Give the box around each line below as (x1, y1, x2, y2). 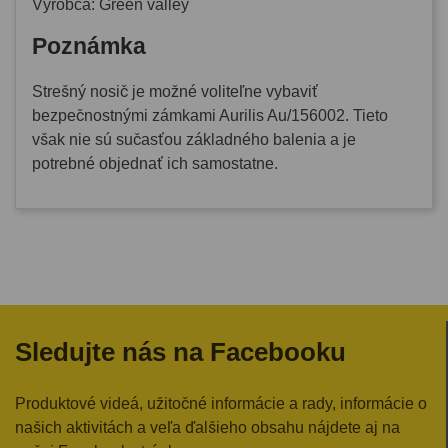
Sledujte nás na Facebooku (15, 337, 346, 368)
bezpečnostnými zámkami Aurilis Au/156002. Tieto (32, 107, 388, 125)
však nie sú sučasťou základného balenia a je (32, 131, 356, 149)
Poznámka (32, 33, 146, 60)
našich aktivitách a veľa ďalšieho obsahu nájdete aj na (15, 419, 400, 437)
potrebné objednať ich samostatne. (32, 155, 278, 173)
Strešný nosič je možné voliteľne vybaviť (32, 83, 318, 101)
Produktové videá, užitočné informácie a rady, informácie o (15, 395, 427, 413)
